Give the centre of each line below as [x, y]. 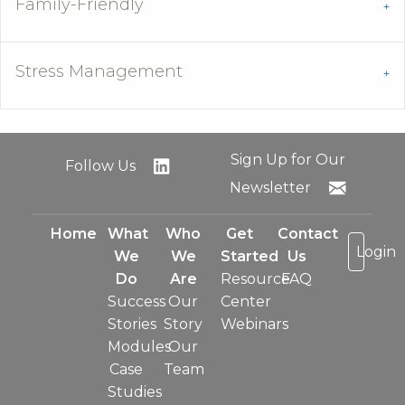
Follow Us [103, 166]
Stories [132, 324]
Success [136, 301]
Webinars [254, 324]
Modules [139, 346]
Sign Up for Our [287, 159]
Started [249, 256]
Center [245, 301]
